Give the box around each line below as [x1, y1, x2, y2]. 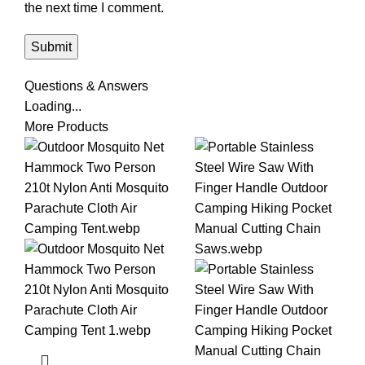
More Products [24, 119, 108, 134]
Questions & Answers [24, 78, 148, 93]
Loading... [24, 99, 81, 113]
